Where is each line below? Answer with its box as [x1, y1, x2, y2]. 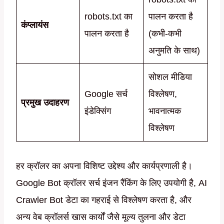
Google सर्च [84, 89, 127, 99]
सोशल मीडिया [148, 72, 192, 82]
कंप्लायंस [21, 20, 48, 30]
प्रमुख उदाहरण [21, 97, 69, 108]
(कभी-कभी [148, 28, 181, 39]
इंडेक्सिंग [84, 106, 111, 116]
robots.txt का [84, 11, 132, 22]
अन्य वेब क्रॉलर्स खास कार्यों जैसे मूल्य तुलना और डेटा [16, 212, 185, 222]
